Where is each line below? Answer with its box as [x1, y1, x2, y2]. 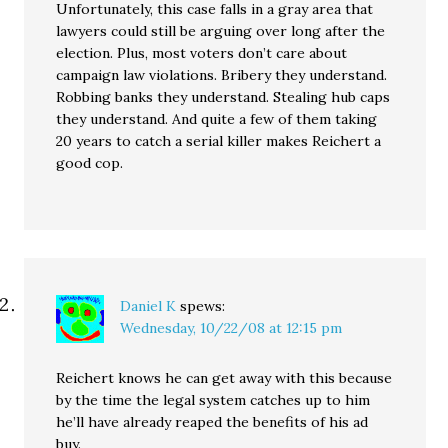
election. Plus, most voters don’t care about [56, 44, 348, 62]
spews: [180, 297, 226, 315]
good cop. [56, 154, 124, 172]
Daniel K [120, 297, 177, 315]
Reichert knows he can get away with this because [56, 369, 393, 387]
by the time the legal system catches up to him [56, 391, 371, 409]
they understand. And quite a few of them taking [56, 110, 378, 128]
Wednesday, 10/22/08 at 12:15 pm [120, 319, 343, 337]
